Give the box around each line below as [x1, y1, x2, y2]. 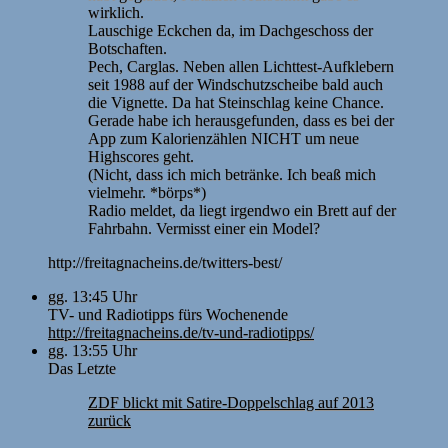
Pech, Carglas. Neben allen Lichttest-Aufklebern [88, 57, 394, 75]
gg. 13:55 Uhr [48, 341, 137, 359]
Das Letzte [48, 359, 116, 377]
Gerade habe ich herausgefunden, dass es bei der [88, 111, 394, 129]
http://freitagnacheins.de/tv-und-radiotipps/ [48, 323, 314, 341]
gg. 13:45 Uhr [48, 287, 137, 305]
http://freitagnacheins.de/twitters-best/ [48, 253, 282, 271]
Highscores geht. [88, 147, 194, 165]
